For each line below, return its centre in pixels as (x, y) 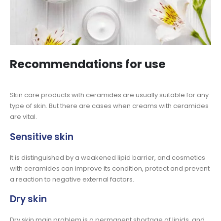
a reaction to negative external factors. (72, 179)
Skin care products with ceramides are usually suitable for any (109, 95)
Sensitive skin (42, 137)
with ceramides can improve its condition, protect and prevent (110, 168)
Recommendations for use (88, 64)
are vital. (23, 117)
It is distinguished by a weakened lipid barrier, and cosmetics (108, 157)
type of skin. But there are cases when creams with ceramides (109, 106)
